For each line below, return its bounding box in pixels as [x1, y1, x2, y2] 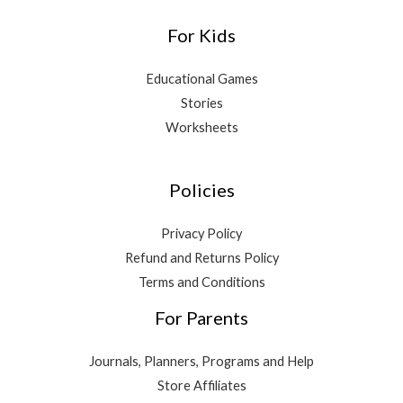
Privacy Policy [161, 226, 242, 241]
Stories [180, 95, 223, 112]
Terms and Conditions [138, 274, 265, 290]
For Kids [167, 24, 236, 47]
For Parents [155, 307, 248, 328]
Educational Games [145, 71, 258, 87]
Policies [168, 178, 235, 201]
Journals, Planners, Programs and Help [89, 354, 314, 370]
